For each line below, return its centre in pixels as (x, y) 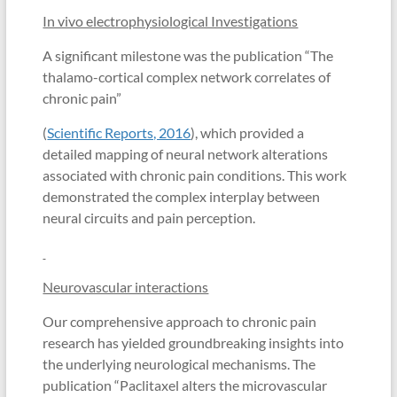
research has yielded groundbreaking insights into (194, 343)
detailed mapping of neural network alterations (186, 154)
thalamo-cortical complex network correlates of (187, 77)
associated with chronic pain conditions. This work (195, 175)
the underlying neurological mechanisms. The (179, 364)
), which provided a (248, 133)
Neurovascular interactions (126, 287)
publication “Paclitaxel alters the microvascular (185, 385)
